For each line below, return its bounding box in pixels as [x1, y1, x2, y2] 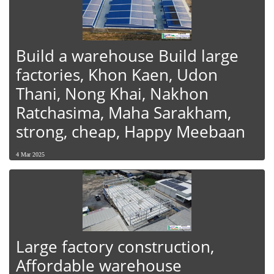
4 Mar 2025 [16, 151, 45, 158]
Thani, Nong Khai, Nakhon [16, 83, 209, 105]
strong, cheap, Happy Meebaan [16, 120, 245, 143]
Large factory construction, [16, 235, 214, 258]
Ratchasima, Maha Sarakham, [16, 102, 231, 124]
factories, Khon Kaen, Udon [16, 64, 218, 86]
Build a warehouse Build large [16, 45, 239, 67]
